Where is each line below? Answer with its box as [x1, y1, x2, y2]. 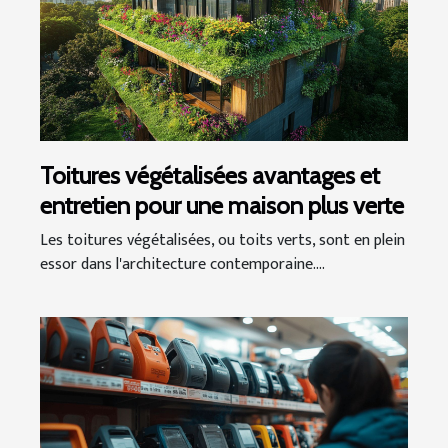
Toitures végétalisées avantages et [40, 161, 380, 191]
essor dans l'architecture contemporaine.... [40, 251, 325, 279]
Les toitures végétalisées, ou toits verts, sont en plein [40, 227, 405, 255]
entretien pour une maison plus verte [40, 191, 404, 221]
